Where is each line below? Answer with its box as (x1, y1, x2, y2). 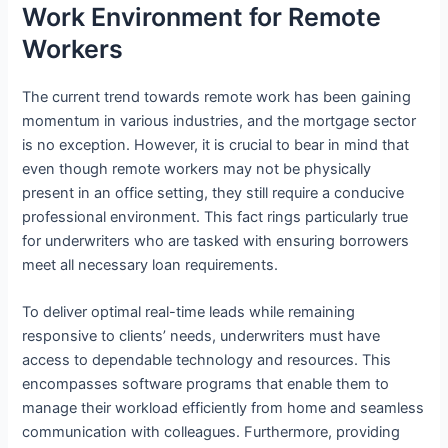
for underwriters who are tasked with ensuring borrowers (22, 231, 410, 250)
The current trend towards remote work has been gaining (22, 87, 412, 106)
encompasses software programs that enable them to (22, 374, 390, 393)
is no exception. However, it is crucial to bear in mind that (22, 135, 410, 154)
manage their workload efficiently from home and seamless (22, 398, 425, 417)
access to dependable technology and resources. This (22, 350, 392, 369)
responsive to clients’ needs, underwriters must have (22, 326, 381, 345)
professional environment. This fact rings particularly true (22, 207, 409, 226)
